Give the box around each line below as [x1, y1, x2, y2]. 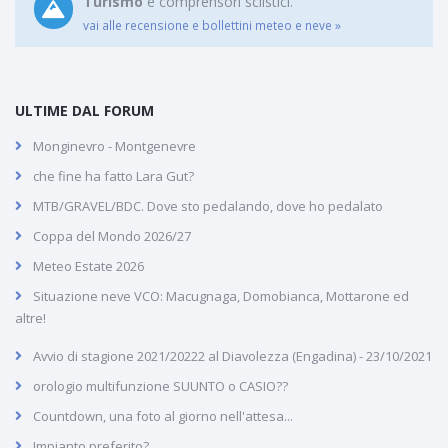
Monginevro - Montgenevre [33, 137, 196, 156]
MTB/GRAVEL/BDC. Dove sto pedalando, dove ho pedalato [33, 197, 383, 216]
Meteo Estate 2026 [33, 257, 144, 276]
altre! [15, 309, 46, 328]
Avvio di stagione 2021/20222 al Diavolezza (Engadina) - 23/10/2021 [33, 347, 432, 366]
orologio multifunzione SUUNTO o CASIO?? [33, 377, 288, 396]
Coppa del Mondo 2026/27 [33, 227, 191, 246]
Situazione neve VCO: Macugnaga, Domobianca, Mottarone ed [33, 287, 409, 306]
